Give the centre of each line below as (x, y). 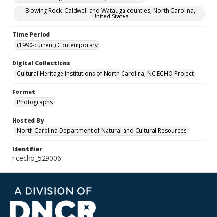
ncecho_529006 (37, 158)
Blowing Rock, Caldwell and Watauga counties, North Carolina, (110, 10)
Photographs (35, 102)
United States (110, 16)
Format (24, 92)
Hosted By (28, 120)
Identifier (27, 149)
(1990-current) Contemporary (57, 45)
